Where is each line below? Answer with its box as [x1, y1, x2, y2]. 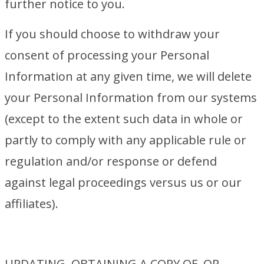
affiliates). [5, 196, 58, 212]
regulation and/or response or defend [5, 153, 217, 169]
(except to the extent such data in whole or [5, 111, 243, 127]
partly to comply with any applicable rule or [5, 132, 246, 148]
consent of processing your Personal [5, 47, 209, 63]
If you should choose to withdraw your [5, 26, 220, 42]
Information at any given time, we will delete [5, 68, 252, 84]
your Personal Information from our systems [5, 90, 257, 105]
